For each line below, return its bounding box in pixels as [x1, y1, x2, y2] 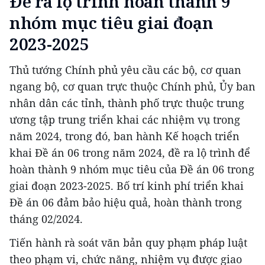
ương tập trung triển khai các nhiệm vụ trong [9, 112, 240, 127]
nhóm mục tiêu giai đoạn [9, 11, 214, 34]
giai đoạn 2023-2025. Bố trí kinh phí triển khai [9, 178, 244, 193]
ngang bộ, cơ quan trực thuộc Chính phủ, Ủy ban [9, 79, 256, 93]
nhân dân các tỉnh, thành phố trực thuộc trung [9, 95, 244, 110]
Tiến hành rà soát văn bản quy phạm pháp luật [9, 235, 247, 250]
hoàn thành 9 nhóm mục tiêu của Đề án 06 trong [9, 161, 254, 176]
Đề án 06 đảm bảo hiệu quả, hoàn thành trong [9, 195, 242, 209]
